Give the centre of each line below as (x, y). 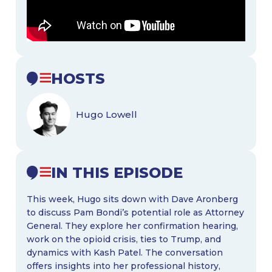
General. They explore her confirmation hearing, (132, 226)
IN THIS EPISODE (117, 172)
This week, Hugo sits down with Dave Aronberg (132, 199)
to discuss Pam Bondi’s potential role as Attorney (135, 212)
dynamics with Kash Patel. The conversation (124, 252)
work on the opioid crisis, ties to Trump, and (124, 239)
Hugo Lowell (106, 115)
